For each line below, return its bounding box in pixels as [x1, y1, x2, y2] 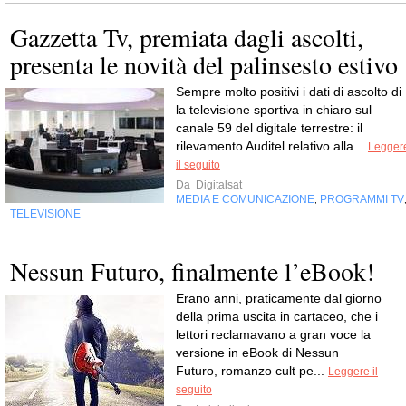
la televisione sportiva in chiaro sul [176, 102, 372, 118]
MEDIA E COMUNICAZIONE [176, 193, 314, 207]
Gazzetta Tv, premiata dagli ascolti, [10, 20, 363, 55]
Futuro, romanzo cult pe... [176, 363, 328, 379]
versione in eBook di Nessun [176, 345, 339, 361]
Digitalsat [193, 179, 242, 192]
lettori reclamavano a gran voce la [176, 327, 371, 343]
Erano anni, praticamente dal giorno [176, 291, 382, 306]
